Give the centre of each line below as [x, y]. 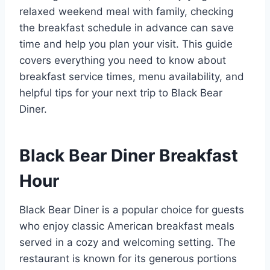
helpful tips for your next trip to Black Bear [121, 93]
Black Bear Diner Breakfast [129, 155]
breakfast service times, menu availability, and [132, 76]
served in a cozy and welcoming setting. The [127, 242]
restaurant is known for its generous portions [128, 258]
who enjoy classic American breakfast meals [127, 226]
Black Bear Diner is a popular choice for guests [132, 209]
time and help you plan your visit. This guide [126, 44]
